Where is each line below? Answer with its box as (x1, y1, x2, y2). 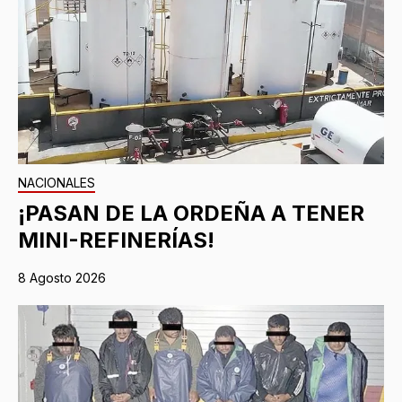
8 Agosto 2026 (18, 270, 106, 286)
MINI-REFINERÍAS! (18, 227, 214, 254)
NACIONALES (18, 175, 95, 191)
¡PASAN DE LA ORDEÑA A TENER (18, 200, 364, 227)
